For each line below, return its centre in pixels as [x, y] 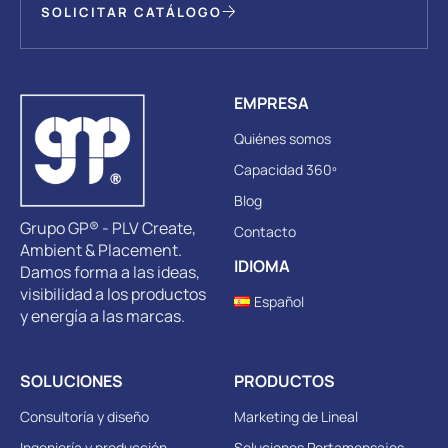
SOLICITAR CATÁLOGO [131, 11]
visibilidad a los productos [113, 293]
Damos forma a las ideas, [110, 271]
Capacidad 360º [285, 169]
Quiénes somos [282, 138]
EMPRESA [271, 103]
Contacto [265, 231]
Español [279, 301]
